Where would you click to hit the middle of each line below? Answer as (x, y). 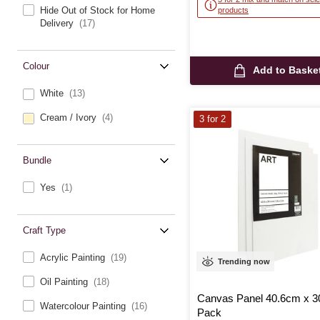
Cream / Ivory (70, 118)
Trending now (244, 261)
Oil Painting (65, 282)
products (233, 10)
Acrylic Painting (74, 258)
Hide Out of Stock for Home (97, 11)
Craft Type (44, 231)
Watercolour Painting (84, 306)
